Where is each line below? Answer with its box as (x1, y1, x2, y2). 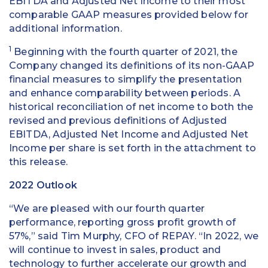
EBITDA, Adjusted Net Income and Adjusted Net (9, 129, 249, 141)
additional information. (9, 23, 122, 35)
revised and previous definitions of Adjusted (9, 115, 227, 127)
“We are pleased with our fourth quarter (9, 203, 205, 215)
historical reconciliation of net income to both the (9, 101, 254, 113)
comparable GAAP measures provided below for (9, 9, 248, 21)
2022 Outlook (9, 179, 77, 191)
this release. (9, 156, 68, 168)
